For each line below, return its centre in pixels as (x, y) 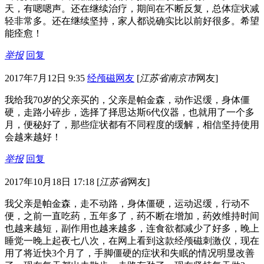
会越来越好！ (33, 137)
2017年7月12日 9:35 (45, 78)
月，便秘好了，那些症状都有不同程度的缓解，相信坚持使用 (132, 124)
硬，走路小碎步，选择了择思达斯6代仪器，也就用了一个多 (130, 112)
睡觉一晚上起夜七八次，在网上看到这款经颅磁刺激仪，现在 (132, 240)
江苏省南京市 (168, 78)
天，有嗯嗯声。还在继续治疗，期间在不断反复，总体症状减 (132, 8)
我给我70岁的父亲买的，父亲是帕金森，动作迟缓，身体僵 (127, 100)
